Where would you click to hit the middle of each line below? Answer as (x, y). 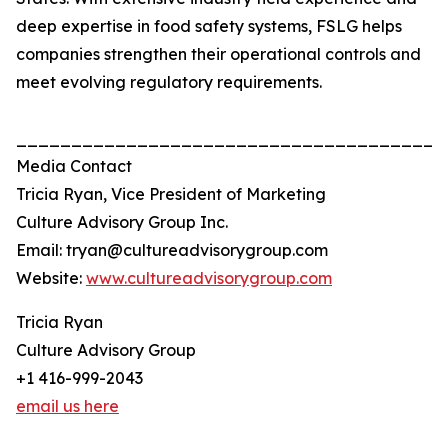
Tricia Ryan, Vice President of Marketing (171, 194)
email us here (67, 406)
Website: (51, 278)
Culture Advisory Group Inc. (122, 222)
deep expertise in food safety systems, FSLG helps (209, 26)
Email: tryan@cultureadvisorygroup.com (172, 250)
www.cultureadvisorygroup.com (209, 278)
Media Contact (74, 166)
